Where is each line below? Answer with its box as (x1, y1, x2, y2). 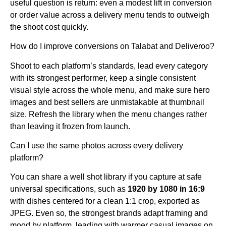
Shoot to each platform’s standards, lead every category (10, 61, 208, 70)
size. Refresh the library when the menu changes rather (10, 109, 207, 119)
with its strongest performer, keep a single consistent (10, 73, 196, 82)
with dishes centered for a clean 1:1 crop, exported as (10, 197, 200, 206)
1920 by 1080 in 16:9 (128, 185, 205, 194)
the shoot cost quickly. (10, 22, 88, 31)
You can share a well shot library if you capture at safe (10, 173, 202, 182)
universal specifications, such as (10, 185, 128, 194)
